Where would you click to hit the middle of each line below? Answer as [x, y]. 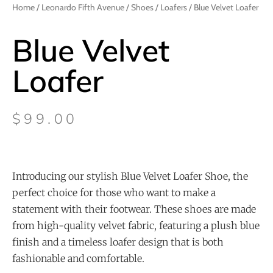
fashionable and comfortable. [78, 259]
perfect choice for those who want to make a [114, 193]
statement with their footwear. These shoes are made [134, 209]
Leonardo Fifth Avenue [83, 7]
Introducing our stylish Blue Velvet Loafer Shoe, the [130, 176]
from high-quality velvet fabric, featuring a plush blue [136, 226]
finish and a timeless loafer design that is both [118, 242]
